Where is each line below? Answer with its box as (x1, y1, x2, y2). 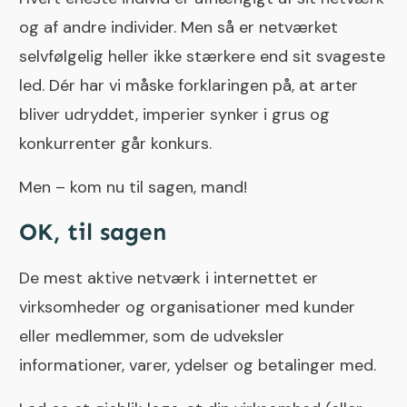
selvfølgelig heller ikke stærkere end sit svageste (19, 45, 385, 68)
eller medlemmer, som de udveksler (19, 325, 284, 348)
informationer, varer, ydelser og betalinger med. (19, 354, 376, 377)
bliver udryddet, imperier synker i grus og (19, 104, 330, 126)
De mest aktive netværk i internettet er (19, 267, 318, 290)
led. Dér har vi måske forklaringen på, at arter (19, 74, 358, 97)
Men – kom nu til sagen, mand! (19, 176, 247, 199)
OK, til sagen (19, 218, 166, 247)
